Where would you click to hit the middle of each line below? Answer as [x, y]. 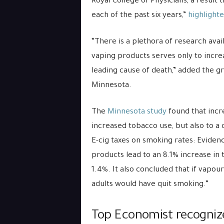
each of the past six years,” [138, 16]
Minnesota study [137, 112]
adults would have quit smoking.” [150, 185]
